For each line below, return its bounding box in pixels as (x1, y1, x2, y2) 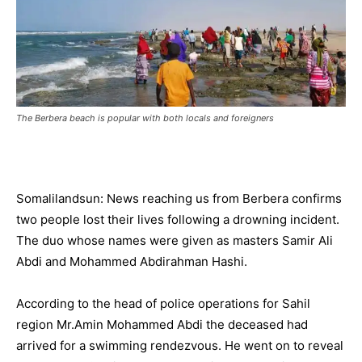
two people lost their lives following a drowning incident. (16, 212, 343, 228)
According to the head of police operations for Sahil (16, 296, 310, 312)
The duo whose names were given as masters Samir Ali (16, 233, 333, 249)
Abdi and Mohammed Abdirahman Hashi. (16, 254, 247, 270)
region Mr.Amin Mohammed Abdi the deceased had (16, 317, 308, 333)
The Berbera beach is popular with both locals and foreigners (16, 112, 274, 124)
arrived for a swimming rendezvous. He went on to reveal (16, 338, 343, 354)
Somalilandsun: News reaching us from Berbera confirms (16, 191, 342, 207)
